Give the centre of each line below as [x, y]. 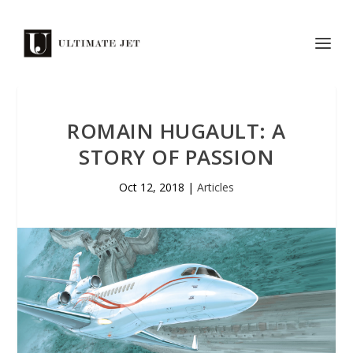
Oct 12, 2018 [152, 187]
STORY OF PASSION [176, 157]
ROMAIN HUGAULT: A [176, 131]
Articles [216, 187]
